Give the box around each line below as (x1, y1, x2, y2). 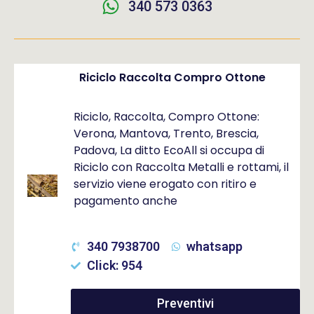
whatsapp (186, 239, 243, 254)
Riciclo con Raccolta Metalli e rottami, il (74, 159, 289, 175)
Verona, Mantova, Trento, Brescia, (74, 125, 259, 142)
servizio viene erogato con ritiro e (74, 176, 257, 192)
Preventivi (157, 296, 214, 310)
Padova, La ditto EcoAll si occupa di (74, 142, 265, 158)
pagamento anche (74, 193, 178, 209)
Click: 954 (86, 258, 142, 273)
